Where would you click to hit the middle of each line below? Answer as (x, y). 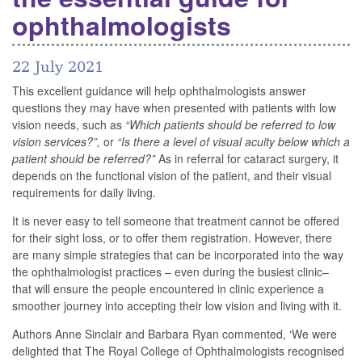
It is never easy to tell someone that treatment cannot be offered (176, 221)
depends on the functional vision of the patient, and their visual (172, 176)
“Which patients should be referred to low (230, 125)
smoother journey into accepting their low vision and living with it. (177, 306)
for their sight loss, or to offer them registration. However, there (172, 238)
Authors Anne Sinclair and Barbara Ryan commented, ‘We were (175, 334)
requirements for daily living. (84, 193)
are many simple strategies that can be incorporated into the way (178, 255)
